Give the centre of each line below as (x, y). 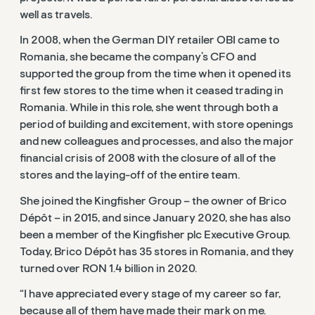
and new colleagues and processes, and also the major (157, 142)
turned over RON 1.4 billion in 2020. (108, 268)
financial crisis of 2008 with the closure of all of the (148, 159)
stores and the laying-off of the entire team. (130, 175)
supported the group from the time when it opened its (155, 74)
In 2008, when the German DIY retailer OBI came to (150, 40)
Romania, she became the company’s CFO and (138, 57)
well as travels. (56, 15)
